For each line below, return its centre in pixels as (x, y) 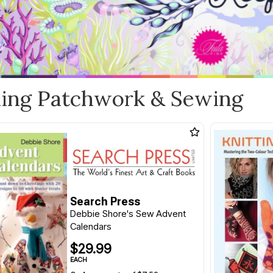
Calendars (90, 227)
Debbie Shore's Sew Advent (128, 214)
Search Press (105, 202)
